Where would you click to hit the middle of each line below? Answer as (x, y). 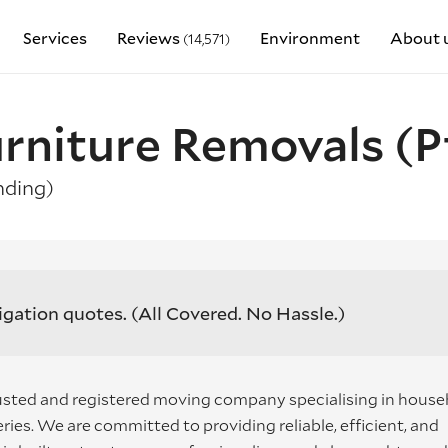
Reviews (150, 37)
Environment (310, 37)
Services (55, 37)
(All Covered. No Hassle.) (238, 313)
